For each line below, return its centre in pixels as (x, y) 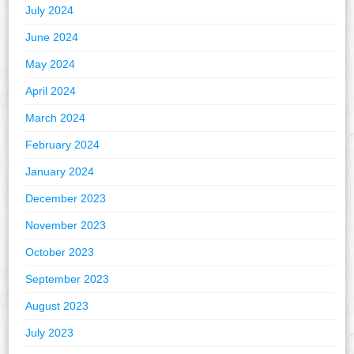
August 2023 (57, 306)
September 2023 (68, 279)
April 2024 (51, 91)
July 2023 (50, 333)
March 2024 (56, 118)
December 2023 (66, 199)
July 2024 (50, 11)
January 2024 (60, 172)
